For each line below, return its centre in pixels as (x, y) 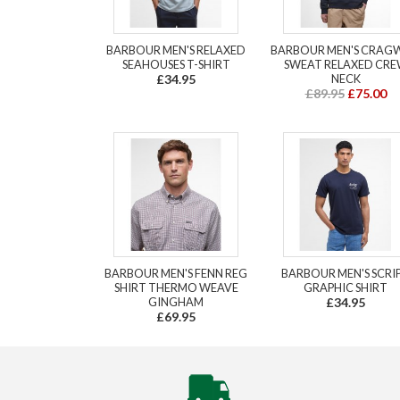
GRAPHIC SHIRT (346, 287)
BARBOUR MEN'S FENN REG (176, 273)
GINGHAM (176, 301)
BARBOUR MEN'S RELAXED (176, 50)
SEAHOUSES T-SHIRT (176, 64)
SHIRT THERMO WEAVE (176, 287)
